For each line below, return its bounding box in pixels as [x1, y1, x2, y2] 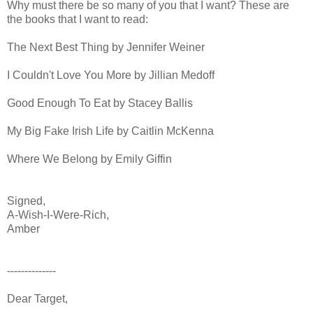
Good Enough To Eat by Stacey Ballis [7, 97, 193, 110]
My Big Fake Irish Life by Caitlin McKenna [7, 125, 214, 138]
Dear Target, [7, 293, 68, 305]
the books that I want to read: [7, 13, 148, 26]
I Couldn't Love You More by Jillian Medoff [7, 69, 214, 82]
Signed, [7, 195, 45, 208]
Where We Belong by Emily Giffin [7, 153, 172, 166]
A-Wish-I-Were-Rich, [7, 209, 109, 221]
